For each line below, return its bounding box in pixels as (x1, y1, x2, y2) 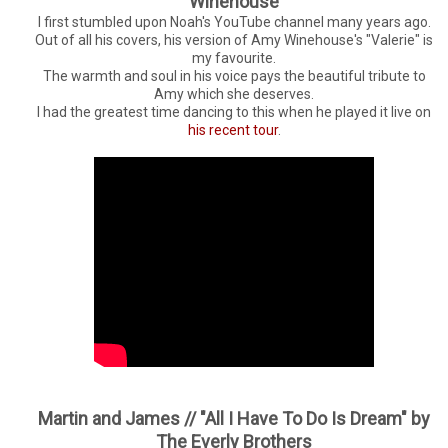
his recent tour (187, 121, 278, 138)
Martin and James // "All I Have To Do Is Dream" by (38, 407, 430, 429)
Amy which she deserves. (154, 85, 314, 102)
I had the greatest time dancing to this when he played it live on (37, 103, 431, 120)
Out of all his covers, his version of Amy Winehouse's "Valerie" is (35, 31, 433, 48)
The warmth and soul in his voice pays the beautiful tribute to (42, 67, 426, 84)
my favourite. (192, 49, 276, 66)
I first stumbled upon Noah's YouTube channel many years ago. (37, 13, 431, 30)
